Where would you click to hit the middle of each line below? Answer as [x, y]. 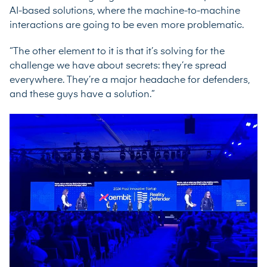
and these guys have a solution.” [82, 94]
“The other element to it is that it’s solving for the [117, 52]
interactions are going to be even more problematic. [127, 25]
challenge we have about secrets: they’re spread [118, 66]
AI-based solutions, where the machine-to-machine [125, 11]
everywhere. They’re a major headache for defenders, [130, 80]
